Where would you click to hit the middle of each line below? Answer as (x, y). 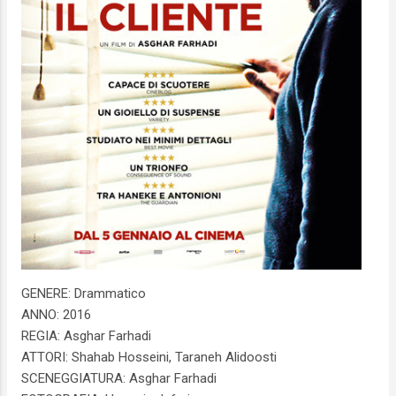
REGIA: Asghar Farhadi (86, 336)
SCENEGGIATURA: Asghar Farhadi (119, 379)
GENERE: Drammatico (84, 294)
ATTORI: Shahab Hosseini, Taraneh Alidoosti (149, 358)
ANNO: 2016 (56, 315)
